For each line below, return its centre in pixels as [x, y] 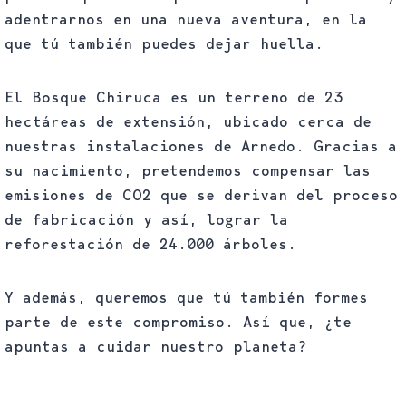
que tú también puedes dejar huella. [164, 43]
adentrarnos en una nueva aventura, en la [186, 19]
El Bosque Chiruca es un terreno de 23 [174, 97]
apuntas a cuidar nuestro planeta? [156, 346]
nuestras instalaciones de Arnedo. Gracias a [201, 146]
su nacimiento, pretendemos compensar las [188, 170]
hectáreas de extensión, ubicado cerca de [188, 121]
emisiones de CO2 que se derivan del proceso [201, 195]
